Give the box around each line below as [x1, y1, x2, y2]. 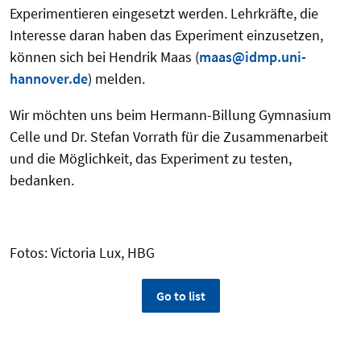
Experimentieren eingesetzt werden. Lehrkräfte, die [10, 3, 318, 23]
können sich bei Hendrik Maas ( [10, 47, 199, 66]
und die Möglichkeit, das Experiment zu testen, [10, 148, 292, 168]
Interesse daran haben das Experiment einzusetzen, [10, 25, 323, 44]
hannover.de [10, 68, 88, 88]
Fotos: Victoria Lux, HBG [10, 243, 155, 262]
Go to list [156, 287, 205, 304]
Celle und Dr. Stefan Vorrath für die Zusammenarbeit [10, 127, 328, 146]
